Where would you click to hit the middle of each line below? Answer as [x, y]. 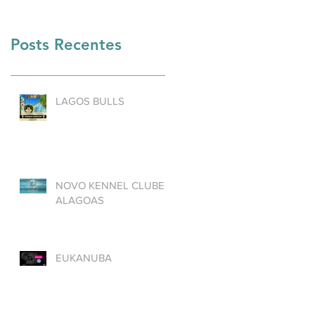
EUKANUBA [84, 257]
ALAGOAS [80, 200]
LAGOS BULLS [90, 101]
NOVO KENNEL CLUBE [110, 185]
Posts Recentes [66, 44]
